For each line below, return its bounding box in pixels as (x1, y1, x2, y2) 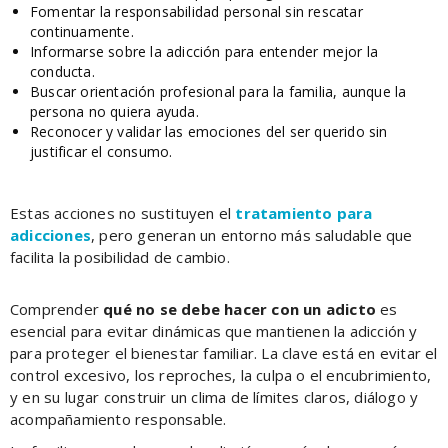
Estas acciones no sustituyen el (10, 202, 236, 223)
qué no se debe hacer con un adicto (103, 298, 377, 319)
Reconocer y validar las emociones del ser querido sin (30, 121, 388, 141)
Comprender (10, 298, 104, 319)
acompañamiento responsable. (10, 408, 227, 429)
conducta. (30, 61, 95, 81)
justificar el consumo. (30, 141, 173, 161)
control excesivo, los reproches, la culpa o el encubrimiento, (10, 364, 432, 385)
